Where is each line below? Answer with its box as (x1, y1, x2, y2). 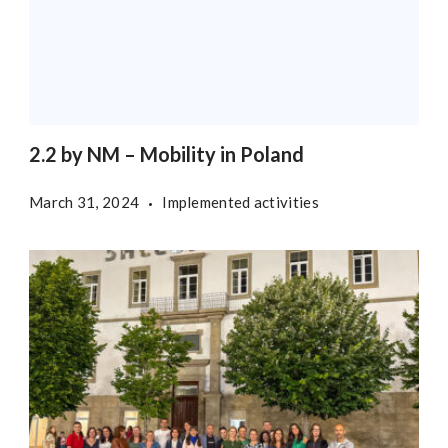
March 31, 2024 (29, 193, 140, 212)
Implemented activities (162, 193, 319, 212)
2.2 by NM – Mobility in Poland (29, 142, 304, 167)
